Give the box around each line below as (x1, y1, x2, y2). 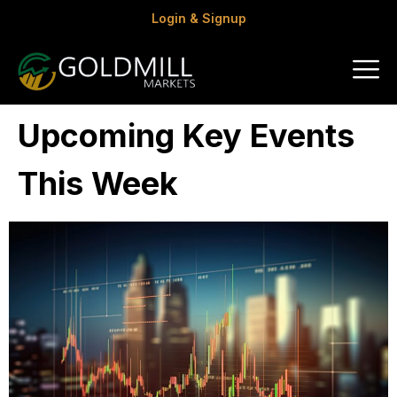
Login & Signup (151, 11, 246, 26)
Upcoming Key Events (18, 116, 354, 155)
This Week (18, 164, 178, 203)
